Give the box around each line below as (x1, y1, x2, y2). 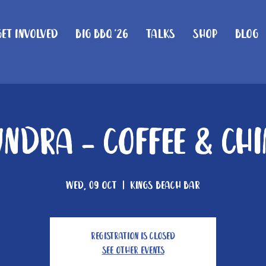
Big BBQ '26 (75, 26, 128, 43)
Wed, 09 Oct (66, 178, 116, 194)
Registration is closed (91, 230, 175, 243)
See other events (102, 244, 164, 258)
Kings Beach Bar (130, 178, 200, 194)
